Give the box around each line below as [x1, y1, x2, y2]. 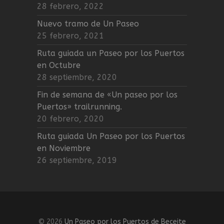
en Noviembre [37, 143, 90, 153]
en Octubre [37, 60, 80, 70]
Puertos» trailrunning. [37, 101, 122, 111]
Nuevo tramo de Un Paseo [37, 18, 139, 28]
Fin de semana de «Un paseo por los [37, 89, 177, 99]
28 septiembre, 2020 [37, 72, 117, 82]
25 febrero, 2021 [37, 30, 104, 40]
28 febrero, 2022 [37, 1, 104, 11]
